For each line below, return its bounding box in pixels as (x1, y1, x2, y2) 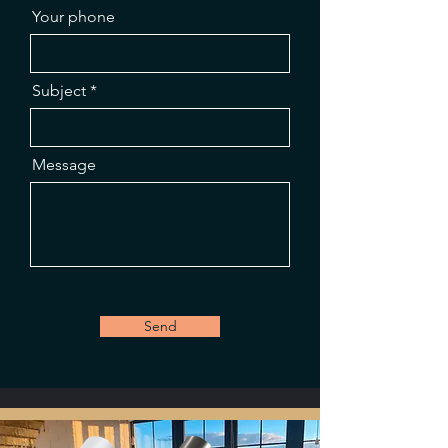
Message (32, 155, 96, 174)
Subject (32, 81, 86, 100)
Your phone (32, 7, 115, 26)
